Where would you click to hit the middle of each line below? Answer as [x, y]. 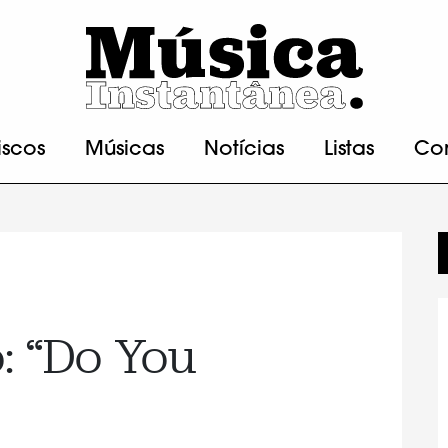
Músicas [124, 150]
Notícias [244, 150]
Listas [349, 150]
